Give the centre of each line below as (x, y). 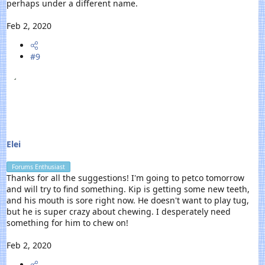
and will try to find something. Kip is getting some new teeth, (128, 189)
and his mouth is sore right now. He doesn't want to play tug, (128, 201)
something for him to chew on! (68, 223)
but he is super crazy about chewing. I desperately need (119, 212)
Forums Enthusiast (39, 167)
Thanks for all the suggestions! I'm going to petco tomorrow (126, 178)
